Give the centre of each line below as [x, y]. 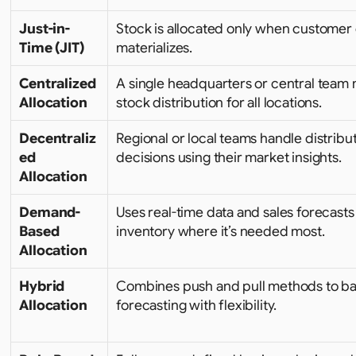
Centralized [58, 83]
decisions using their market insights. [229, 157]
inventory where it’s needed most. [221, 231]
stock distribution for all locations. [219, 103]
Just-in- [44, 29]
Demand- [50, 212]
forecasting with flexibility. [197, 305]
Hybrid [42, 286]
